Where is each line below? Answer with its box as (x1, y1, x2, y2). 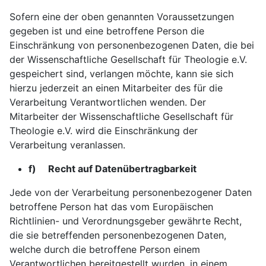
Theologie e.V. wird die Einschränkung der (9, 125, 198, 137)
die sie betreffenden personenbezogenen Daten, (9, 229, 226, 241)
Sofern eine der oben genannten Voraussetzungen (9, 11, 234, 23)
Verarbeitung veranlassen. (9, 139, 125, 151)
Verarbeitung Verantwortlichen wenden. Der (9, 96, 206, 108)
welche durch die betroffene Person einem (9, 243, 200, 255)
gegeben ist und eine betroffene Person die (9, 25, 204, 37)
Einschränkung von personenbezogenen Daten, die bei (9, 39, 254, 51)
